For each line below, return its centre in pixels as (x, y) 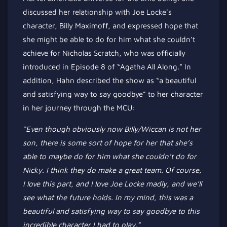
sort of (100, 143)
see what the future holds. (69, 197)
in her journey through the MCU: (79, 108)
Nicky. (33, 170)
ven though (51, 129)
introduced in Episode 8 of (69, 67)
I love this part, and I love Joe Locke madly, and (105, 184)
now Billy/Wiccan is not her (153, 129)
